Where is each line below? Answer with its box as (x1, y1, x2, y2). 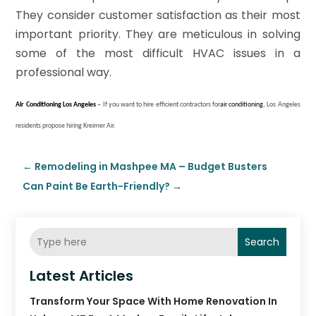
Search (244, 235, 279, 250)
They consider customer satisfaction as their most (16, 7, 300, 24)
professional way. (16, 64, 112, 81)
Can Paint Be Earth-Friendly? (23, 179, 171, 194)
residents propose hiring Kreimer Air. (16, 122, 116, 130)
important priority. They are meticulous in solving (16, 26, 300, 43)
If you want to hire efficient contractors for (102, 101, 220, 109)
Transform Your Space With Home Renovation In (30, 294, 278, 309)
